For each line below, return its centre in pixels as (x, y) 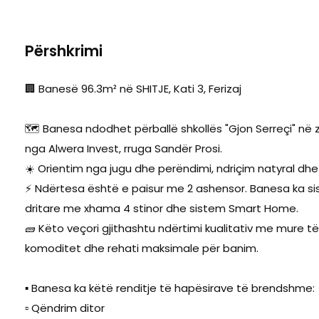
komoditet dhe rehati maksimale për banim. (142, 248)
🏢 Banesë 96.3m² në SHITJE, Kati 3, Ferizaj (133, 88)
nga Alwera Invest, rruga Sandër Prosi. (124, 148)
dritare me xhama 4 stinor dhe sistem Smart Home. (162, 208)
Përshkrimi (64, 51)
